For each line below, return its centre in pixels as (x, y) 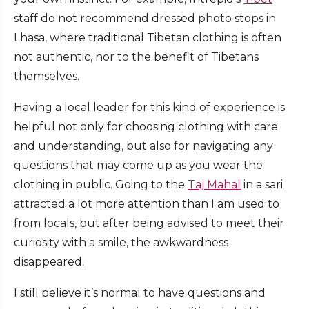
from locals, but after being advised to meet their (149, 223)
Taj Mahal (214, 185)
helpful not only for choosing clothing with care (146, 127)
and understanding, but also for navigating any (143, 146)
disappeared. (52, 262)
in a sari (262, 185)
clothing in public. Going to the (101, 185)
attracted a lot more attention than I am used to (147, 204)
